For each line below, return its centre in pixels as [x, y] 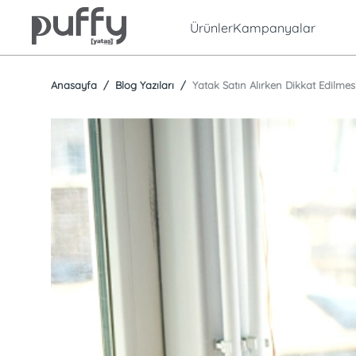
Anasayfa [74, 85]
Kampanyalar [274, 27]
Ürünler [211, 27]
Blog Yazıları [143, 85]
